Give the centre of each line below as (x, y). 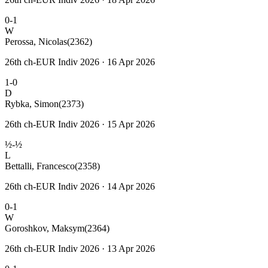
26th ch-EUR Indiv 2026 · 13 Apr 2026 (80, 248)
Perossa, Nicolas (36, 41)
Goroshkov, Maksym (45, 228)
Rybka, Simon (32, 103)
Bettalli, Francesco (40, 166)
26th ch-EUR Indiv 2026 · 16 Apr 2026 (80, 62)
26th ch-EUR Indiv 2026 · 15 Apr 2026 (80, 124)
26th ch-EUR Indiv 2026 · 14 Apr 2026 (80, 186)
